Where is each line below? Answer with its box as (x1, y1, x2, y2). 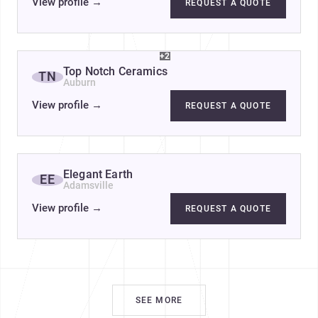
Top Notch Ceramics (63, 65, 168, 79)
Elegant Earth (63, 168, 133, 182)
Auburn (63, 77, 96, 89)
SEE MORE (135, 295, 183, 306)
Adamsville (63, 180, 114, 192)
